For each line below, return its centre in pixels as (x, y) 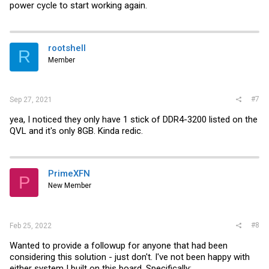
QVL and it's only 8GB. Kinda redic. (76, 131)
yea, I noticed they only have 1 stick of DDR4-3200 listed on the (134, 119)
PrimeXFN (69, 174)
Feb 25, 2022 (31, 225)
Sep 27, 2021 (31, 100)
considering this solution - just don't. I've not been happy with (130, 257)
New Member (70, 186)
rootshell (67, 48)
